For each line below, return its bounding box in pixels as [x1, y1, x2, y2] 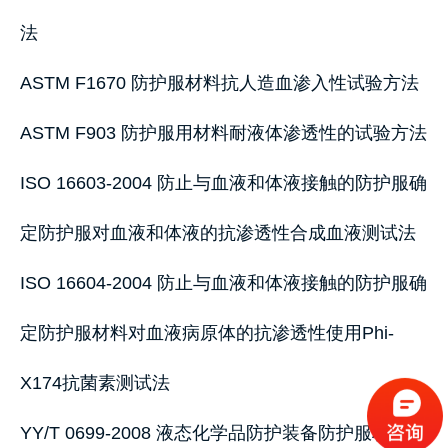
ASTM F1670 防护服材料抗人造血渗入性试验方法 [20, 73, 419, 93]
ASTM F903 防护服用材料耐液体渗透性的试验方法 [20, 123, 427, 143]
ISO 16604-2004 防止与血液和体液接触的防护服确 [20, 273, 427, 293]
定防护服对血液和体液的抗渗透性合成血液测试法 [20, 223, 416, 243]
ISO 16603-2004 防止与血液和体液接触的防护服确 [20, 173, 427, 193]
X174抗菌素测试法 [20, 373, 170, 393]
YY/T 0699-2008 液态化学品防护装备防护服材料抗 [20, 423, 426, 443]
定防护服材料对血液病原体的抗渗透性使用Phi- [20, 323, 394, 343]
